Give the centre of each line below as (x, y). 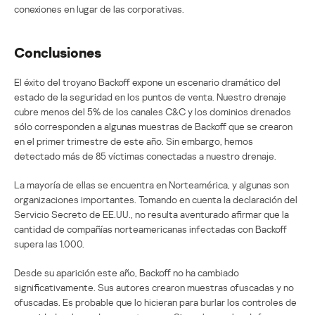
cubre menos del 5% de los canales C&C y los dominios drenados (153, 111)
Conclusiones (58, 52)
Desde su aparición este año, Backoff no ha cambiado (127, 272)
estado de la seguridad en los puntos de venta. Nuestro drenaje (150, 96)
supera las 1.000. (49, 243)
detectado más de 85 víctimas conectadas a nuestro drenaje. (145, 155)
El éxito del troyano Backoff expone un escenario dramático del (147, 82)
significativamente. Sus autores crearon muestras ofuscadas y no (154, 287)
